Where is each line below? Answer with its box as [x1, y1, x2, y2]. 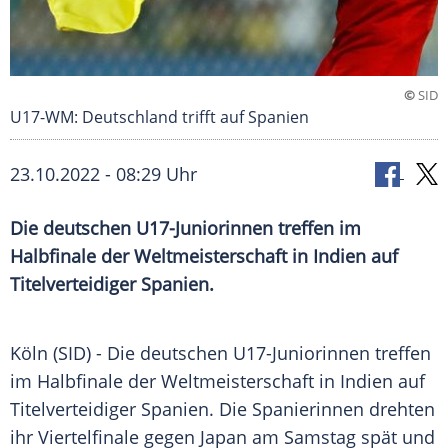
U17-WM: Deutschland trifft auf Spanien [10, 106, 309, 129]
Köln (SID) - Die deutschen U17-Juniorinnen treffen [10, 341, 431, 366]
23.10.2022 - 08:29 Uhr [10, 162, 197, 187]
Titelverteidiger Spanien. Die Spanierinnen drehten [10, 397, 435, 422]
